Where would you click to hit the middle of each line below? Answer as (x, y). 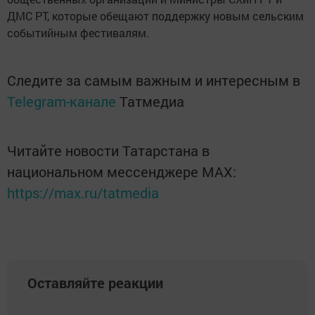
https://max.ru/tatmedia (83, 193)
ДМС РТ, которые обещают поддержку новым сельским (155, 16)
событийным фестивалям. (78, 33)
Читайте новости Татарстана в (108, 150)
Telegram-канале (62, 101)
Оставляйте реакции (95, 283)
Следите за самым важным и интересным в (154, 80)
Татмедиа (152, 101)
